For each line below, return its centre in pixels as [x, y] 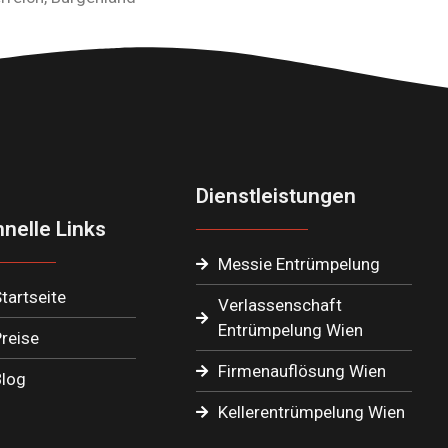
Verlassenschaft [280, 304]
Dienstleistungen [275, 195]
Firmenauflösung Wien [302, 370]
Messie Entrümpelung [299, 263]
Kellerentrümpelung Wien [312, 411]
